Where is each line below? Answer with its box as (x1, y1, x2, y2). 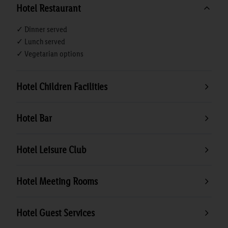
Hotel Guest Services (16, 206, 95, 219)
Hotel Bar (16, 111, 52, 124)
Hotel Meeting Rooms (16, 175, 98, 187)
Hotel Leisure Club (16, 143, 87, 156)
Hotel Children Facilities (16, 80, 107, 93)
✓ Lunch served (16, 36, 65, 46)
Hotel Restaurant (16, 2, 81, 14)
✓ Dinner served (16, 24, 67, 34)
